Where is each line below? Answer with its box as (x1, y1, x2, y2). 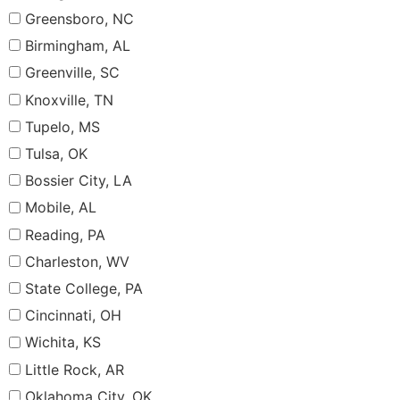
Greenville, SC (25, 63, 120, 82)
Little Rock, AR (25, 360, 124, 379)
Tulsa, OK (25, 144, 87, 162)
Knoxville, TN (25, 90, 113, 109)
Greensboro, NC (25, 9, 134, 28)
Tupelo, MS (25, 117, 100, 136)
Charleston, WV (25, 252, 129, 271)
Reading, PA (25, 225, 105, 244)
